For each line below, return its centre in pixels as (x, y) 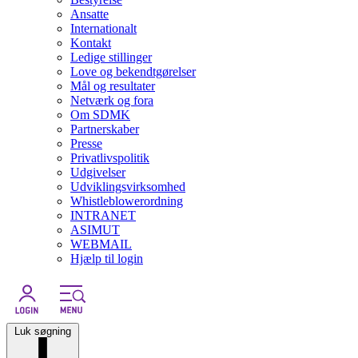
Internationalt (103, 29)
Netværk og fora (112, 101)
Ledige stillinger (111, 58)
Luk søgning (43, 332)
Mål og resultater (113, 86)
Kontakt (91, 43)
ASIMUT (95, 230)
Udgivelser (98, 173)
